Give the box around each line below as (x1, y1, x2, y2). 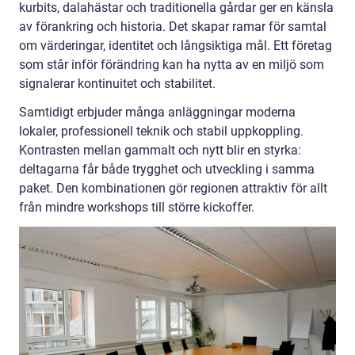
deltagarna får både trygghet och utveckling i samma (19, 161, 315, 177)
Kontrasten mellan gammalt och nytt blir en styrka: (19, 142, 301, 158)
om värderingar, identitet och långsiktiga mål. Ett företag (19, 37, 332, 53)
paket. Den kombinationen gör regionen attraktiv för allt (19, 180, 327, 196)
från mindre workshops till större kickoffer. (19, 199, 254, 215)
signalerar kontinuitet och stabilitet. (19, 75, 216, 91)
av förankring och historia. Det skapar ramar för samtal (19, 18, 326, 34)
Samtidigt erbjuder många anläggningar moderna (19, 104, 296, 120)
